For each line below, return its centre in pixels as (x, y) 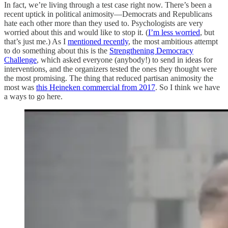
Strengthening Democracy (151, 51)
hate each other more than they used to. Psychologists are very (104, 23)
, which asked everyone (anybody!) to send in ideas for (125, 60)
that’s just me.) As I (36, 42)
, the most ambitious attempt (173, 42)
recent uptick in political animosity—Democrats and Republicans (108, 14)
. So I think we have (188, 88)
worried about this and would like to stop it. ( (76, 33)
